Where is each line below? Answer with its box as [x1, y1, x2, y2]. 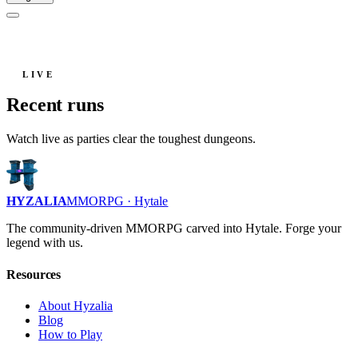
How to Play [38, 327, 102, 341]
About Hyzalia [38, 298, 113, 312]
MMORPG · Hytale [66, 194, 169, 209]
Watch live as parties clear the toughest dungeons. [6, 132, 256, 146]
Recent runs [6, 94, 104, 116]
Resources [6, 267, 62, 281]
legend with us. [6, 236, 83, 250]
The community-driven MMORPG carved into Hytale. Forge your [6, 221, 341, 236]
